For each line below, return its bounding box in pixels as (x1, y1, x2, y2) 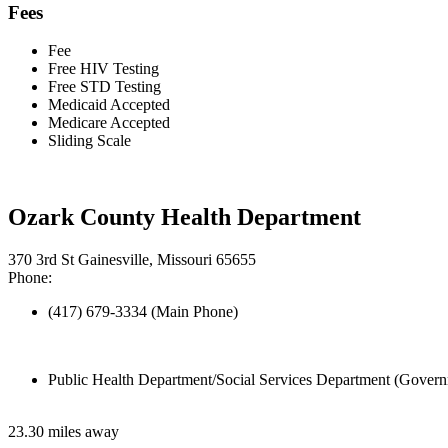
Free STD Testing (48, 78, 161, 96)
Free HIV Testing (48, 60, 159, 78)
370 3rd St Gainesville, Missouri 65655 (8, 251, 256, 269)
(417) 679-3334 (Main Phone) (48, 303, 238, 321)
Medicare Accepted (48, 114, 170, 132)
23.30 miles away (8, 423, 119, 441)
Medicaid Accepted (48, 96, 170, 114)
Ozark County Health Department (8, 204, 361, 231)
